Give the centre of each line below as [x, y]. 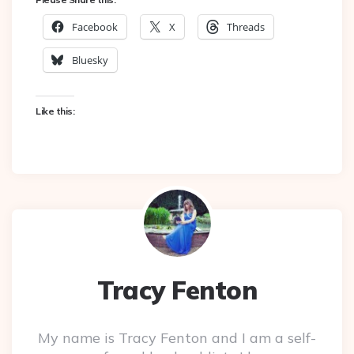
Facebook [95, 27]
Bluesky [90, 60]
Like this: [55, 111]
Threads [246, 27]
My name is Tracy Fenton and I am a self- [177, 338]
